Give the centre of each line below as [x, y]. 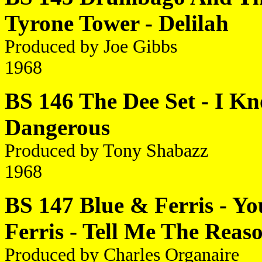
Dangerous [57, 127]
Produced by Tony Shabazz [106, 151]
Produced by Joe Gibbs [91, 46]
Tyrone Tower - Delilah [117, 23]
